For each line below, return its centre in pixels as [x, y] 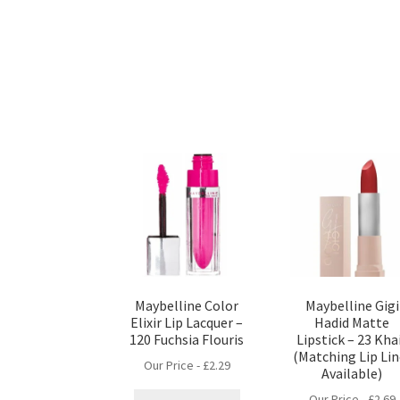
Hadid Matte [352, 322]
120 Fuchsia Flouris [187, 339]
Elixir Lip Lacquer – [187, 322]
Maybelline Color [187, 305]
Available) [352, 373]
